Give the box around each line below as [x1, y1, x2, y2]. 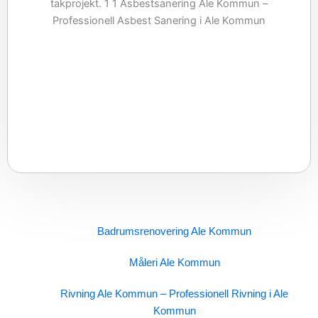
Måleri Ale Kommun [128, 256, 220, 268]
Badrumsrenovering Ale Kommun [97, 225, 252, 237]
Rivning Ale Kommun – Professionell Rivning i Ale [60, 287, 289, 300]
